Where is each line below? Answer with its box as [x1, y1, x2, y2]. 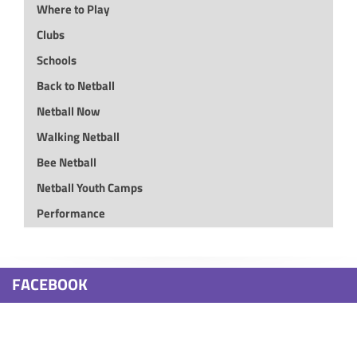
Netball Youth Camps [45, 178, 143, 197]
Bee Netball [44, 153, 96, 171]
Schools [43, 51, 76, 69]
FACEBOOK [12, 272, 88, 296]
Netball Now [45, 102, 100, 120]
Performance [44, 204, 105, 222]
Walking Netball [48, 127, 120, 146]
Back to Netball [44, 76, 115, 95]
